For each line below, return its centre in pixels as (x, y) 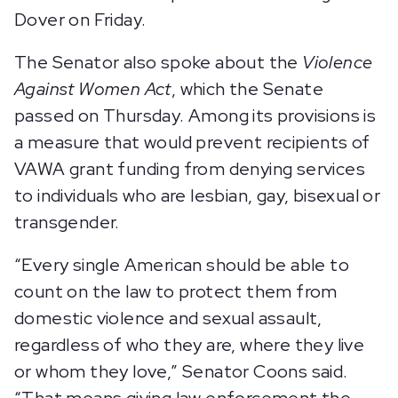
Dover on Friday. (80, 20)
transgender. (67, 222)
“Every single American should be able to (182, 265)
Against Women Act (93, 89)
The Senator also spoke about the (159, 62)
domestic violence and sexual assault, (168, 318)
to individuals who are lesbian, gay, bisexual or (198, 195)
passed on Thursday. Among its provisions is (195, 115)
